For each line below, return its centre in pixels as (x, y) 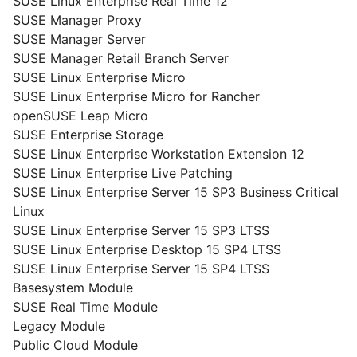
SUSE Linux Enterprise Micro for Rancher (136, 96)
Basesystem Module (73, 288)
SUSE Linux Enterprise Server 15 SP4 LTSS (141, 269)
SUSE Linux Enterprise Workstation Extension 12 (159, 154)
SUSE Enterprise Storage (88, 135)
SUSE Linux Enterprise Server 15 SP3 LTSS (141, 230)
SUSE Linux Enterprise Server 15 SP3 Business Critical (176, 192)
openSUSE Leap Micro (80, 116)
